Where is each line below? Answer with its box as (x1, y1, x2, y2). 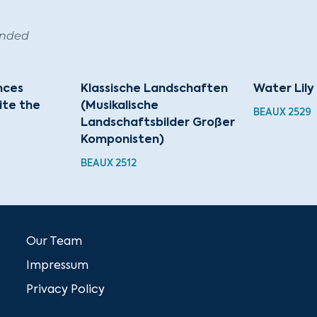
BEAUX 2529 (253, 107, 311, 117)
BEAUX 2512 (81, 158, 137, 168)
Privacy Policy (26, 284, 105, 296)
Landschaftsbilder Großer (81, 117, 236, 129)
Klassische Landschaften (81, 83, 229, 95)
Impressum (26, 260, 89, 272)
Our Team (26, 236, 83, 248)
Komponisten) (81, 134, 165, 146)
